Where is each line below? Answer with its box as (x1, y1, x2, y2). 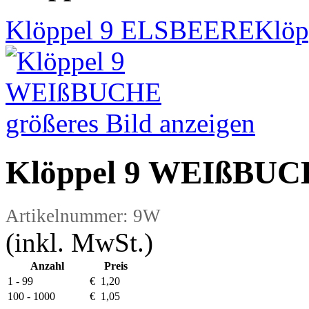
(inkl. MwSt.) (6, 228, 153, 258)
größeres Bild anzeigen (6, 108, 255, 139)
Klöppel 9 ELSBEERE (6, 15, 255, 46)
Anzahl (30, 260, 64, 272)
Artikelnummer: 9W (6, 206, 160, 227)
